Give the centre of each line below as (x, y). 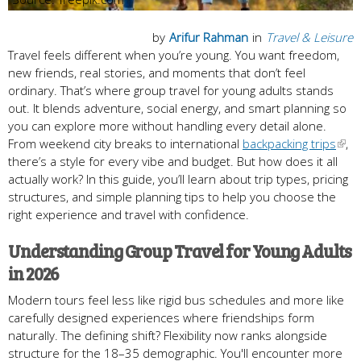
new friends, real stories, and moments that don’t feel (157, 72)
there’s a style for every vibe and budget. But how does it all (173, 161)
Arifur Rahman (209, 37)
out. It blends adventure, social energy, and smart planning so (177, 108)
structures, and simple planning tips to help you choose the (172, 196)
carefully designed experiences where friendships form (161, 317)
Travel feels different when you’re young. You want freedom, (174, 54)
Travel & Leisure (309, 37)
